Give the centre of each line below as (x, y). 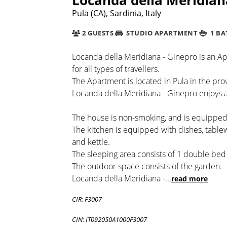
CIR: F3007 (87, 199)
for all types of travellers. (116, 69)
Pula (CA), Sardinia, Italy (117, 13)
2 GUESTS (97, 33)
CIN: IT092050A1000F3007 (109, 219)
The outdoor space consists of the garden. (147, 166)
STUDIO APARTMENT (161, 33)
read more (190, 178)
